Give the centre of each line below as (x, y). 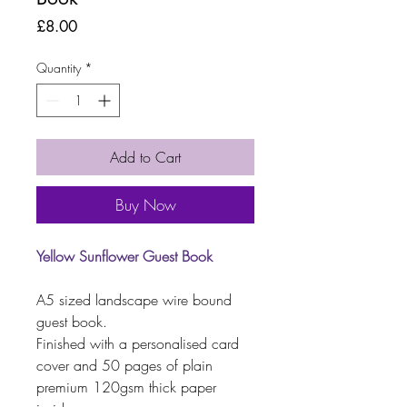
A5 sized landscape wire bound (134, 300)
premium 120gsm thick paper (126, 387)
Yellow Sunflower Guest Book (124, 257)
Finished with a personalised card (138, 344)
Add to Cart (145, 158)
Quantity (59, 68)
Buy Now (145, 205)
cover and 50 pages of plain (124, 366)
